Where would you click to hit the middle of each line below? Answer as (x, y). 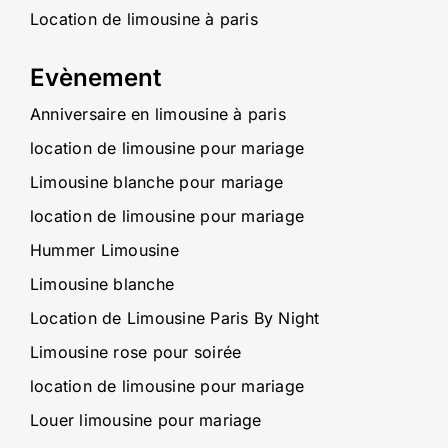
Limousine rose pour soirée (135, 352)
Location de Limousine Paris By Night (174, 318)
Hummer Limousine (104, 250)
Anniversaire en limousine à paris (157, 114)
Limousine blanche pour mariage (156, 182)
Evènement (95, 78)
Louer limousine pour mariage (145, 420)
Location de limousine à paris (143, 19)
